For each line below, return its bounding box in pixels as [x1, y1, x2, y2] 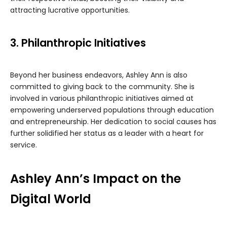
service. [10, 140, 37, 150]
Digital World [10, 191, 91, 208]
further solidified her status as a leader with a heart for [10, 128, 204, 139]
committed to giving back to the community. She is [10, 82, 195, 92]
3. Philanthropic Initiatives [10, 35, 146, 51]
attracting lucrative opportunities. [10, 5, 130, 16]
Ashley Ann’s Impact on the [10, 170, 181, 187]
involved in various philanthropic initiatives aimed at [10, 93, 194, 104]
